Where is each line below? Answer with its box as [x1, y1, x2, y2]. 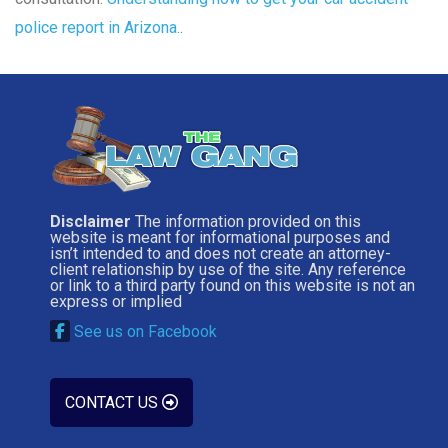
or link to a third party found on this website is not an [50, 276, 415, 296]
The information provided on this [131, 212, 361, 232]
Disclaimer [50, 212, 131, 232]
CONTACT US [65, 393, 162, 413]
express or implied [50, 292, 182, 312]
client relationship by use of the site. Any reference [50, 260, 406, 280]
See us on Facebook [70, 322, 217, 342]
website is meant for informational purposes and [50, 228, 390, 248]
